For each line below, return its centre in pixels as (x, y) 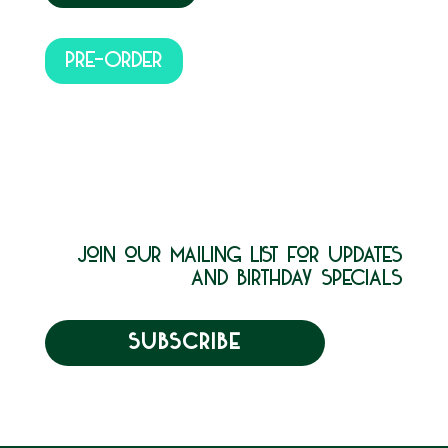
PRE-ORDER (113, 60)
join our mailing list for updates (240, 255)
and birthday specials (297, 278)
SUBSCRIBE (184, 342)
